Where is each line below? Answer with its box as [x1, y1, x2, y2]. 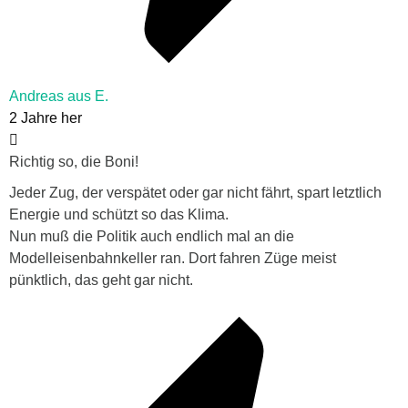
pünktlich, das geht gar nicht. [9, 272, 193, 289]
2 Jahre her [9, 110, 82, 127]
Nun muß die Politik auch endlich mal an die [9, 229, 294, 245]
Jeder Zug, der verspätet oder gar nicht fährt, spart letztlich [9, 185, 382, 201]
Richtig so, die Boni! [9, 154, 138, 170]
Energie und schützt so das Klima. [9, 207, 229, 223]
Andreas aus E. [9, 88, 108, 105]
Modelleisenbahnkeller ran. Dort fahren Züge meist [9, 250, 336, 267]
